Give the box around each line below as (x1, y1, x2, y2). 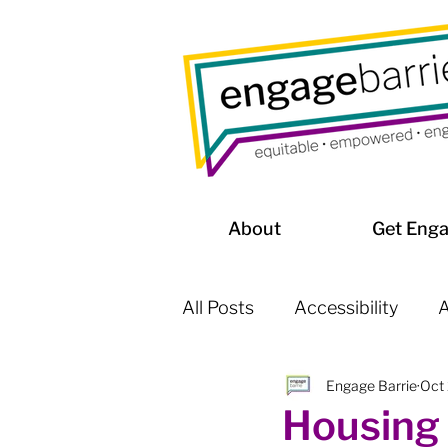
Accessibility (294, 297, 398, 318)
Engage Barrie (326, 376, 417, 394)
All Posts (182, 297, 254, 318)
